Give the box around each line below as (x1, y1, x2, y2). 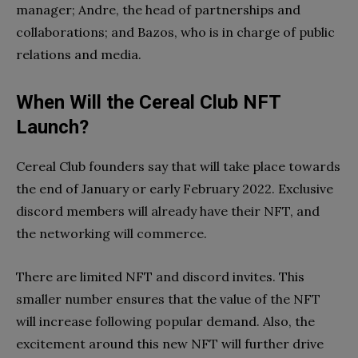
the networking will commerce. (16, 225, 210, 241)
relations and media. (16, 46, 141, 62)
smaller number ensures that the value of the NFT (16, 290, 320, 307)
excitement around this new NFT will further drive (16, 335, 324, 352)
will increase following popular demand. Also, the (16, 312, 315, 329)
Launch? (16, 115, 89, 138)
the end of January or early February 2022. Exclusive (16, 180, 333, 197)
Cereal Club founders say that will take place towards (16, 157, 340, 174)
